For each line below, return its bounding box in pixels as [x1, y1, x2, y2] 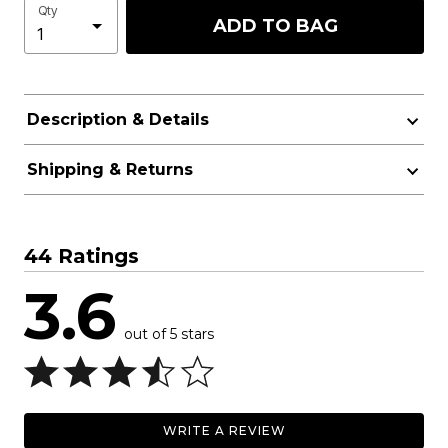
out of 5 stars [124, 325, 214, 343]
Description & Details [26, 110, 209, 129]
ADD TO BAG [212, 14, 338, 37]
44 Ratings [24, 244, 139, 268]
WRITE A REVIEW [162, 423, 286, 438]
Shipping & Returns [26, 160, 193, 179]
